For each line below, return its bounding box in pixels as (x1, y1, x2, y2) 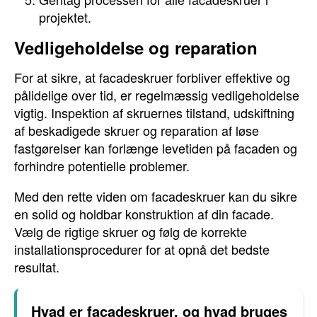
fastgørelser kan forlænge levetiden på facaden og (14, 139, 297, 157)
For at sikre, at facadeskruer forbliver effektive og (14, 68, 290, 86)
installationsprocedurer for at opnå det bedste (14, 240, 270, 258)
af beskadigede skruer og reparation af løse (14, 121, 259, 139)
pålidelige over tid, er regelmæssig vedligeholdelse (14, 86, 299, 104)
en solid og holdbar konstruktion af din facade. (14, 204, 274, 223)
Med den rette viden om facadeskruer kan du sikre (14, 187, 297, 205)
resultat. (14, 258, 59, 276)
